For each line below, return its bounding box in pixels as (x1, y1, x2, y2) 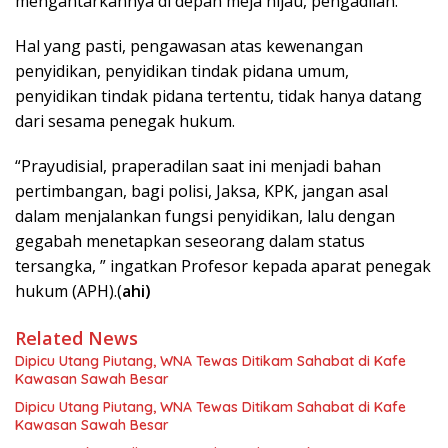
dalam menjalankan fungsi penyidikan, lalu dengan (15, 204, 395, 227)
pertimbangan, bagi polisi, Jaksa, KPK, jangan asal (15, 179, 388, 202)
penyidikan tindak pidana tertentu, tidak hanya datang (15, 84, 422, 107)
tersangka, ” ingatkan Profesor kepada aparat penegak (15, 254, 431, 277)
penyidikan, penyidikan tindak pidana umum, (15, 59, 349, 82)
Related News (15, 325, 138, 350)
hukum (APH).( (15, 279, 122, 302)
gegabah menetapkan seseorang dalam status (15, 229, 365, 252)
